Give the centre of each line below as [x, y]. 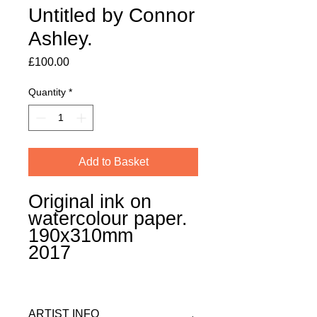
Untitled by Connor [111, 16]
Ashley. [60, 39]
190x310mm [81, 236]
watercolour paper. [108, 219]
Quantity [47, 92]
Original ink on [90, 202]
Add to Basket [113, 162]
